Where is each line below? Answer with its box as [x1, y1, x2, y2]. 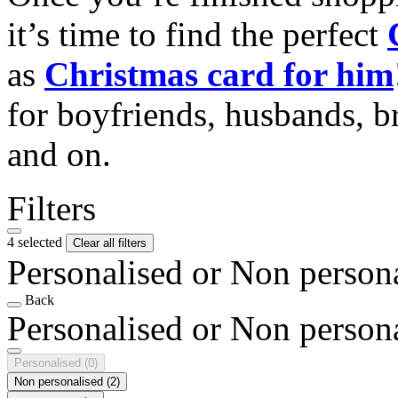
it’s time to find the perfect [7, 14, 387, 53]
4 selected [7, 234, 66, 250]
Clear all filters [73, 235, 147, 250]
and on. [7, 134, 111, 173]
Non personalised [14, 374, 107, 388]
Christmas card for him [44, 54, 394, 93]
